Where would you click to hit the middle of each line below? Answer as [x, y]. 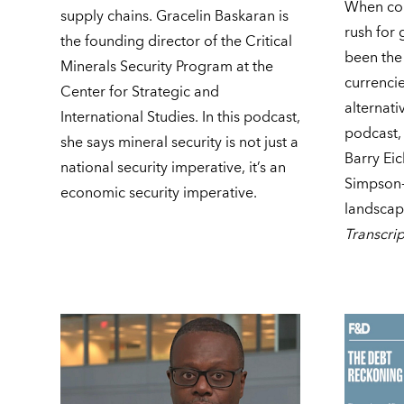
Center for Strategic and [140, 92]
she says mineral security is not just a [180, 143]
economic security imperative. [159, 193]
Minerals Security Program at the [167, 67]
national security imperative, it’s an [174, 168]
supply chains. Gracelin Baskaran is [175, 17]
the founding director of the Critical [177, 42]
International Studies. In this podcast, [181, 118]
